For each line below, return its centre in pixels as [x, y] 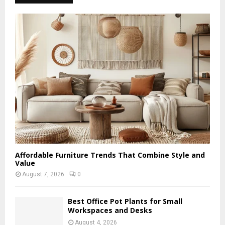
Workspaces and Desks [110, 210]
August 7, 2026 [43, 175]
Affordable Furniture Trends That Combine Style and [110, 155]
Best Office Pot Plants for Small [125, 201]
